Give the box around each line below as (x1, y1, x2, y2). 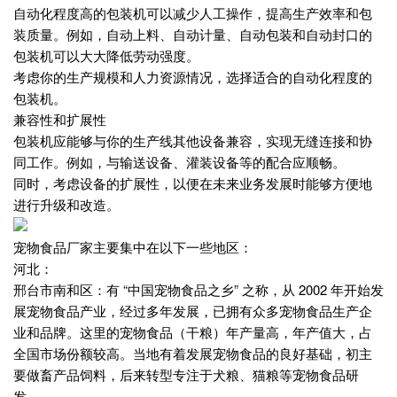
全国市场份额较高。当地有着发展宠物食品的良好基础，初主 (13, 344, 372, 363)
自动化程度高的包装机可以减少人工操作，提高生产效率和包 (13, 4, 372, 23)
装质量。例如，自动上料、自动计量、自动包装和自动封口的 (13, 25, 372, 44)
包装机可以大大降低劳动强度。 (13, 46, 199, 66)
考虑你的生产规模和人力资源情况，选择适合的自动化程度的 (13, 67, 372, 87)
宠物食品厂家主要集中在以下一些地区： (13, 237, 253, 257)
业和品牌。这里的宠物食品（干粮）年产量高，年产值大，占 (13, 323, 372, 342)
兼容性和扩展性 (13, 110, 106, 129)
